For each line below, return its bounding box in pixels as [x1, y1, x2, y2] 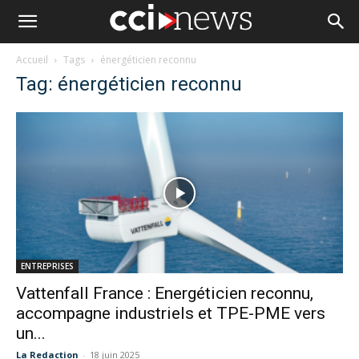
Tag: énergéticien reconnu [16, 73, 242, 95]
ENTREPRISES [21, 260, 74, 272]
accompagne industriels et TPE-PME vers [16, 304, 325, 324]
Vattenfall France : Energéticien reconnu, [16, 284, 313, 304]
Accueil [16, 53, 48, 67]
